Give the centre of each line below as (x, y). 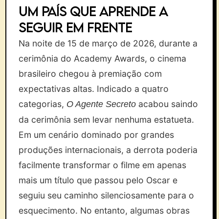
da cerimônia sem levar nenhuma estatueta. (107, 120)
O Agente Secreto (101, 104)
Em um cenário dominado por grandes (97, 135)
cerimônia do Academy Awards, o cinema (103, 58)
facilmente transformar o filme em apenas (103, 165)
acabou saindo (167, 104)
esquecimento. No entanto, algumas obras (104, 210)
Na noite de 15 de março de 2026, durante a (108, 43)
